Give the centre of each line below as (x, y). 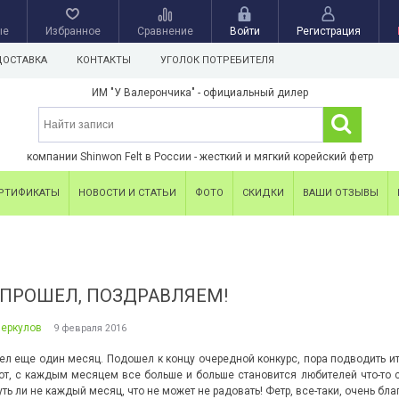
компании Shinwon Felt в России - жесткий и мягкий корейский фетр (199, 157)
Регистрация (328, 31)
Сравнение (165, 31)
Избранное (73, 31)
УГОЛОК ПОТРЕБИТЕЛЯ (217, 60)
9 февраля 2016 (90, 329)
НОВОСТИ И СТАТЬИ (127, 193)
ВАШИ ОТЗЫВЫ (341, 193)
